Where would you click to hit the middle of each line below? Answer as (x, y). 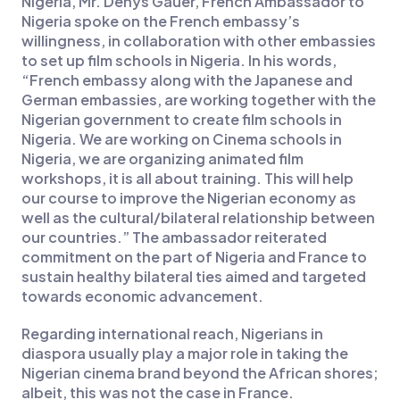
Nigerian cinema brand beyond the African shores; (200, 373)
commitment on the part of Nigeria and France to (194, 257)
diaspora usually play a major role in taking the (184, 354)
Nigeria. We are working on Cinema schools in (181, 139)
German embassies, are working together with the (198, 100)
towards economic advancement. (142, 296)
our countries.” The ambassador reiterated (174, 237)
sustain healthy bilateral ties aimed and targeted (193, 277)
